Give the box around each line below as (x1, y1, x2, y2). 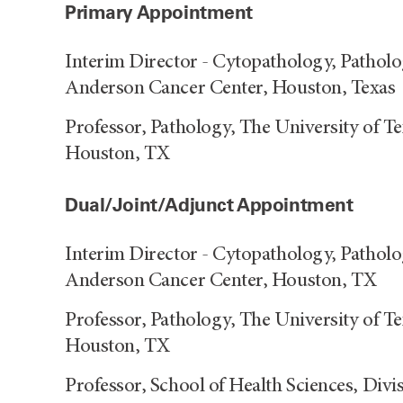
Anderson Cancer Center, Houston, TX (65, 270, 377, 291)
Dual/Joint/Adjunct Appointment (65, 193, 354, 216)
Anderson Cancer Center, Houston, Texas (65, 77, 396, 99)
